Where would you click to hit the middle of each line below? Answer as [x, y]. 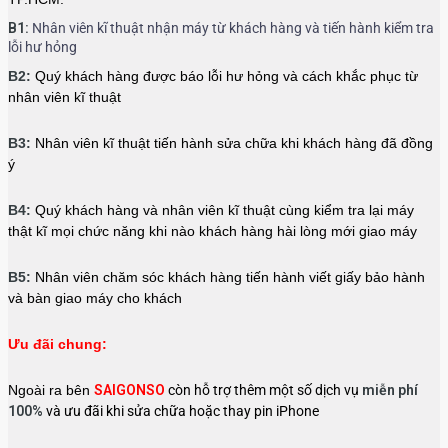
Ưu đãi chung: [57, 344]
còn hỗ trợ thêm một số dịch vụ [265, 390]
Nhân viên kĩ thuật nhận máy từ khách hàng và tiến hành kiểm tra [231, 28]
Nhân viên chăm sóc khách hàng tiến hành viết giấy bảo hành [228, 277]
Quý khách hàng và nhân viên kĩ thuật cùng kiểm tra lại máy [222, 210]
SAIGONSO [131, 390]
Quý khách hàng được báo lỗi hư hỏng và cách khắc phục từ [224, 76]
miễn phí [390, 390]
